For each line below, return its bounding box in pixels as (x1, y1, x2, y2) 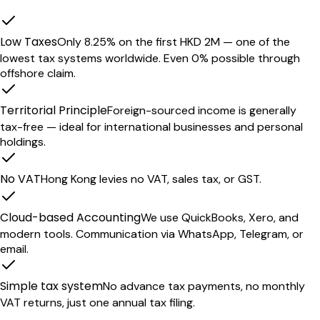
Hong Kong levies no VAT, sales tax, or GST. (41, 171, 261, 187)
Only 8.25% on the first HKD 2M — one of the (57, 34, 290, 50)
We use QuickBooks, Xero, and (141, 210, 299, 226)
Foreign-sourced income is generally (107, 103, 296, 119)
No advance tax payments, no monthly (103, 279, 305, 294)
